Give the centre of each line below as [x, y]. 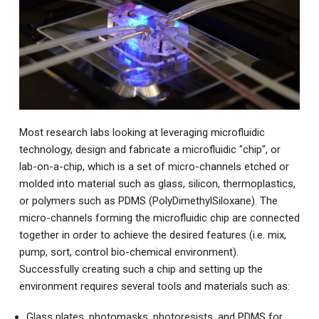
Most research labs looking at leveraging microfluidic [142, 133]
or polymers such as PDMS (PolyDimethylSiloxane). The [148, 201]
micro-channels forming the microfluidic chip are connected [159, 218]
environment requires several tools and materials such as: [154, 287]
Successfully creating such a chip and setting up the [141, 270]
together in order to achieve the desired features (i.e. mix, [152, 235]
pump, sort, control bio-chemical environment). [129, 252]
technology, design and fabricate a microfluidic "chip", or [150, 150]
